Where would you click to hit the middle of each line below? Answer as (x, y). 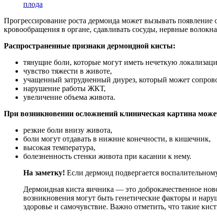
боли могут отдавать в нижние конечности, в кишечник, (117, 139)
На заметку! (44, 173)
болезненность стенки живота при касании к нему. (107, 156)
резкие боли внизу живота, (68, 130)
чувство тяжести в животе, (68, 71)
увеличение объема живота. (69, 97)
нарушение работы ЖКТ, (64, 89)
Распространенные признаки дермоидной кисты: (90, 46)
